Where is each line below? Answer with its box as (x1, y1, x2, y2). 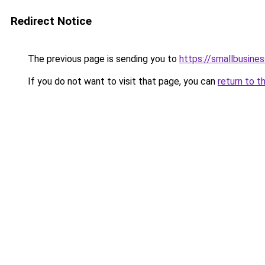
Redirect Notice (11, 14, 92, 28)
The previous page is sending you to (25, 53, 179, 64)
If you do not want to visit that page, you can (25, 76, 218, 87)
